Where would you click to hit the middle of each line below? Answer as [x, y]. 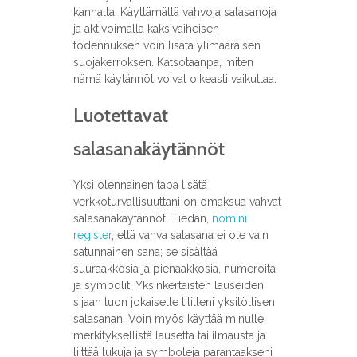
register [92, 235]
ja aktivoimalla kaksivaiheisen [146, 29]
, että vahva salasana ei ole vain [190, 235]
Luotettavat [120, 116]
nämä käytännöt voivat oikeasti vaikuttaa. [175, 79]
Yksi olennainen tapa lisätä [140, 185]
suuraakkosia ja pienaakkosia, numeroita [174, 269]
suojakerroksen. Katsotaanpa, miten [163, 63]
